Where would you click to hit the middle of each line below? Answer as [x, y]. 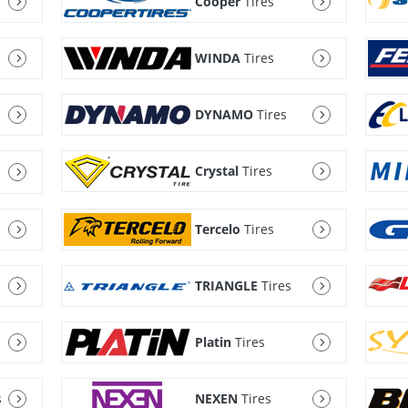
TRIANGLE [227, 286]
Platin [214, 342]
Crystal [217, 171]
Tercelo [218, 229]
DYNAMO [224, 115]
